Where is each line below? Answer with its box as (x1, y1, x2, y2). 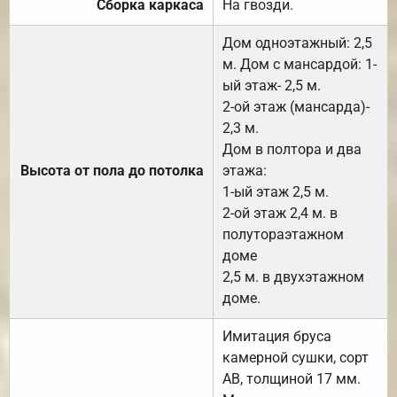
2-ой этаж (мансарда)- (222, 97, 370, 115)
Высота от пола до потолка (20, 161, 204, 179)
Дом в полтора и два (222, 140, 362, 158)
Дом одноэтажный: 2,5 (222, 34, 372, 51)
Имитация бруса (222, 327, 331, 345)
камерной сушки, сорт (222, 348, 369, 366)
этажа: (222, 161, 267, 179)
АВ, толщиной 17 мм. (222, 370, 361, 387)
